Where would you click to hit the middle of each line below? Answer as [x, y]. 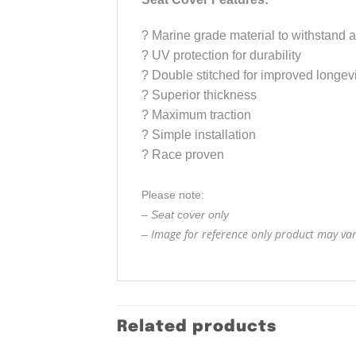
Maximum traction [201, 115]
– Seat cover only [185, 215]
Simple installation [204, 135]
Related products [197, 327]
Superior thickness [204, 95]
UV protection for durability [226, 56]
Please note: [173, 195]
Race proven [188, 155]
